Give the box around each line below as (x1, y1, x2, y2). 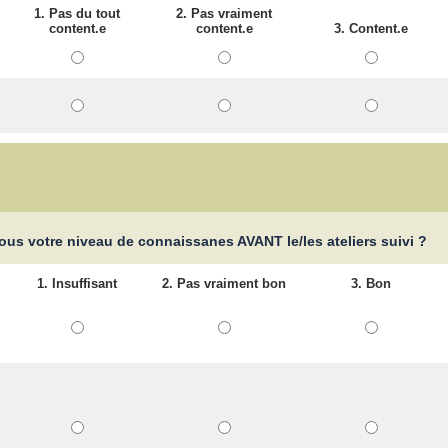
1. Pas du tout (34, 6, 121, 22)
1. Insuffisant (37, 276, 118, 292)
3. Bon (351, 276, 392, 292)
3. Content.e (334, 21, 409, 37)
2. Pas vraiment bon (162, 276, 287, 292)
